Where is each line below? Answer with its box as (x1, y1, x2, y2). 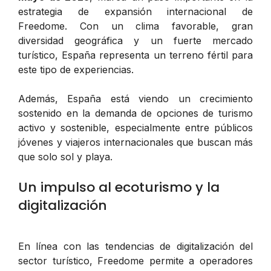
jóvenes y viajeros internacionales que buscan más (18, 136, 253, 149)
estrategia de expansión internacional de (18, 5, 253, 18)
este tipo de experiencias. (18, 64, 134, 76)
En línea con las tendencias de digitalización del (18, 240, 253, 253)
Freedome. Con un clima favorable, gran (18, 20, 253, 33)
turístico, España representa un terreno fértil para (18, 49, 253, 62)
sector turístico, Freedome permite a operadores (18, 255, 253, 267)
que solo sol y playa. (18, 151, 113, 163)
